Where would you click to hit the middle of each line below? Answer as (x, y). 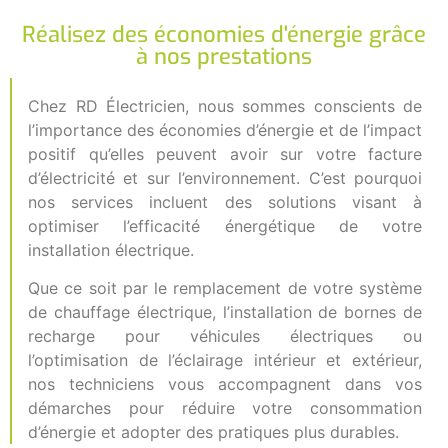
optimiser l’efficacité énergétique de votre (225, 225)
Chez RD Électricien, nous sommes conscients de (225, 105)
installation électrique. (111, 249)
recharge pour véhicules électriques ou (225, 336)
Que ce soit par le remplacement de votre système (225, 288)
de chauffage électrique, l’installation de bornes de (225, 312)
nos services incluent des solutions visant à (225, 201)
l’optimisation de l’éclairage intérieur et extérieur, (225, 360)
